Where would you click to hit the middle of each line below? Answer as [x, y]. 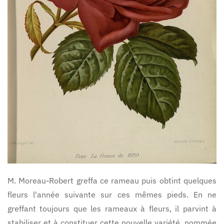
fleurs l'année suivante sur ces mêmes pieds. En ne [112, 194]
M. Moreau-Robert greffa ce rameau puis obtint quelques [112, 180]
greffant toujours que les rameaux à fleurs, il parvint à [112, 208]
